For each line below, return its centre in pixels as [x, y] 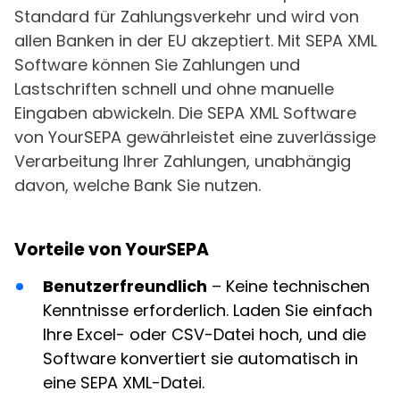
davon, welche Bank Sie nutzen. [137, 185]
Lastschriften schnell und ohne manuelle [174, 89]
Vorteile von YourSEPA [112, 250]
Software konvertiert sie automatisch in [200, 358]
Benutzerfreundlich [125, 286]
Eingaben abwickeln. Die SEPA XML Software [185, 113]
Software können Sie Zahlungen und [157, 65]
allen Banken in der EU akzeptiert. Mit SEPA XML [196, 41]
